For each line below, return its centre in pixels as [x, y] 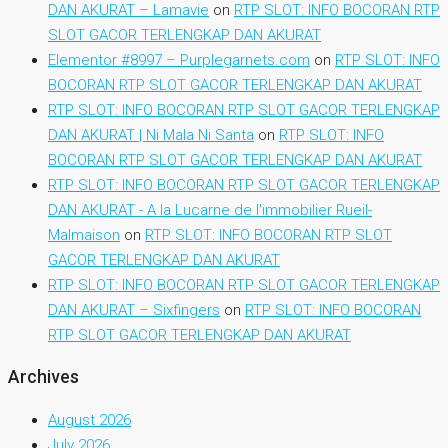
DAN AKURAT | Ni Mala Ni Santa [151, 134]
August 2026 [89, 419]
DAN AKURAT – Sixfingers [134, 309]
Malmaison [84, 234]
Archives [43, 377]
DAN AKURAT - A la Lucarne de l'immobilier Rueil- [210, 209]
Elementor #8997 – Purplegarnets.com [179, 59]
